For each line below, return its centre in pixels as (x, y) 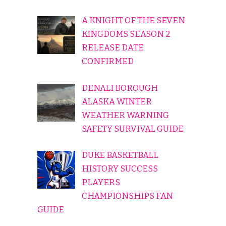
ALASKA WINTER (117, 101)
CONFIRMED (107, 62)
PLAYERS (101, 183)
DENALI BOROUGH (120, 88)
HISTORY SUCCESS (120, 169)
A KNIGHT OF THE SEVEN (133, 21)
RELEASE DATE (112, 48)
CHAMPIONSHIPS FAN (127, 196)
